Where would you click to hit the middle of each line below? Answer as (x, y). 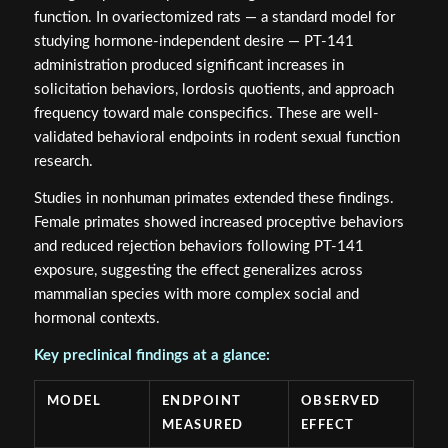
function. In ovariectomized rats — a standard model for (214, 18)
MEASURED (202, 426)
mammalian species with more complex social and (196, 294)
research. (63, 162)
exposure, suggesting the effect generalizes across (198, 270)
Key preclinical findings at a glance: (151, 355)
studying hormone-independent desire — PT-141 (193, 42)
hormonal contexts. (96, 318)
